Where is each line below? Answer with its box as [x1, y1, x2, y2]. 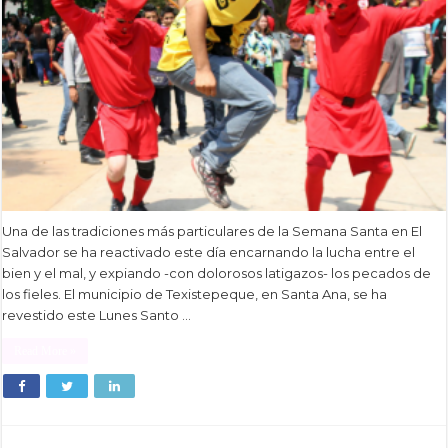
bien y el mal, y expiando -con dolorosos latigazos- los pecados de [2, 265, 432, 282]
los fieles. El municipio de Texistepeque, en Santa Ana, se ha [2, 286, 388, 303]
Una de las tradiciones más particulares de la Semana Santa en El [2, 223, 423, 240]
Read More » [14, 344, 77, 359]
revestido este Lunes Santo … [2, 307, 192, 324]
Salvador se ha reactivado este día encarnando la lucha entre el [2, 244, 416, 261]
